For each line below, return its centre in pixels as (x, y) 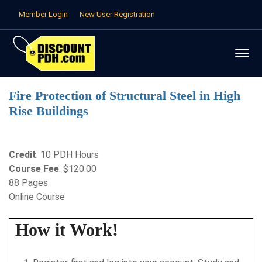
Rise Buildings (49, 111)
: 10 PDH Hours (68, 155)
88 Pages (28, 183)
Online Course (37, 197)
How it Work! (67, 230)
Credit (23, 155)
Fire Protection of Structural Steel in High (125, 96)
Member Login (44, 14)
